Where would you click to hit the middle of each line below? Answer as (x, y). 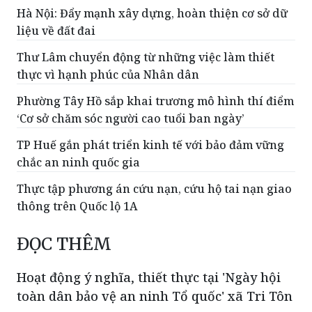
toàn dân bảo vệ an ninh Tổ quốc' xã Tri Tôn (155, 296)
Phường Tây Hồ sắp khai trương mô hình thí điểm (155, 101)
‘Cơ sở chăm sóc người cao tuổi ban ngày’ (131, 119)
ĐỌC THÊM (64, 244)
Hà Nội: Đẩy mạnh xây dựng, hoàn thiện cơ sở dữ (152, 14)
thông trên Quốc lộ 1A (77, 206)
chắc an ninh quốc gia (78, 163)
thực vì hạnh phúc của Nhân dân (108, 75)
